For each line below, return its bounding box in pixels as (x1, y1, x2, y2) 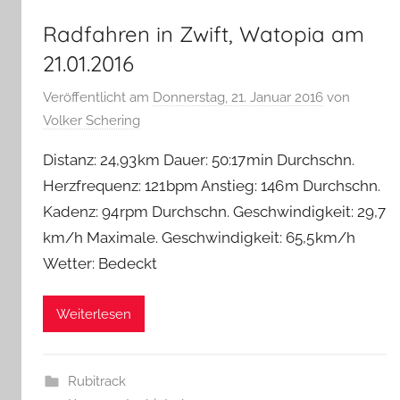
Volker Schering (43, 112, 140, 129)
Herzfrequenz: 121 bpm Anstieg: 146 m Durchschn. (43, 176, 380, 195)
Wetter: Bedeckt (43, 254, 157, 272)
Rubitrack (67, 373, 126, 390)
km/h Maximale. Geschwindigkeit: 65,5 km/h (43, 228, 355, 246)
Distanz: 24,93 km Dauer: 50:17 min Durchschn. (43, 150, 354, 169)
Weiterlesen (56, 305, 131, 322)
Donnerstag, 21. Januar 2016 (153, 88, 323, 105)
